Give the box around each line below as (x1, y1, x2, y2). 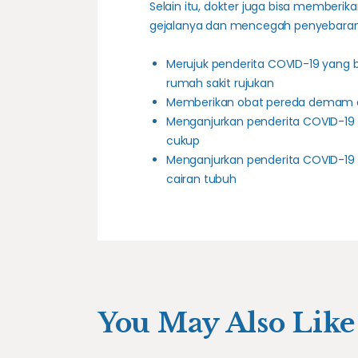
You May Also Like (97, 306, 355, 340)
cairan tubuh (165, 170, 237, 187)
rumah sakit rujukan (165, 74, 274, 91)
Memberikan (165, 93, 238, 110)
